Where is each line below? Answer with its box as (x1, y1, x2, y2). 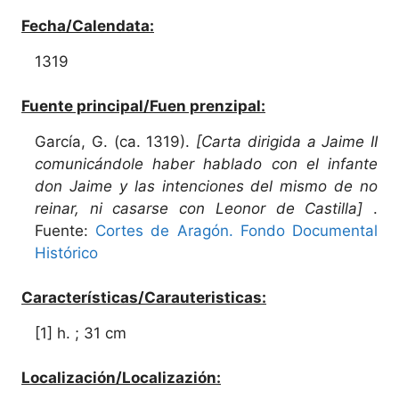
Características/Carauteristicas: (21, 288, 266, 306)
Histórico (35, 243, 98, 262)
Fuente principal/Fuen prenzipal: (21, 96, 265, 115)
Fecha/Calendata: (21, 16, 154, 35)
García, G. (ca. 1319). (35, 132, 196, 151)
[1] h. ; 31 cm (35, 323, 126, 342)
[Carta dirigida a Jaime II (196, 132, 378, 151)
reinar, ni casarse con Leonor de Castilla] (35, 199, 373, 217)
